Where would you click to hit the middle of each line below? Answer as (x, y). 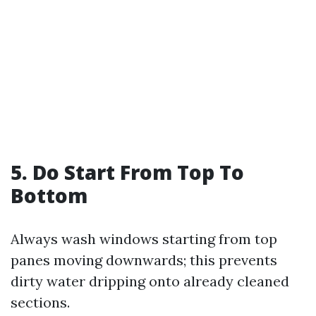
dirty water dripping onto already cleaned (150, 281)
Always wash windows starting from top (144, 239)
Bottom (49, 195)
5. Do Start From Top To (127, 172)
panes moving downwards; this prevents (144, 260)
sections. (40, 302)
